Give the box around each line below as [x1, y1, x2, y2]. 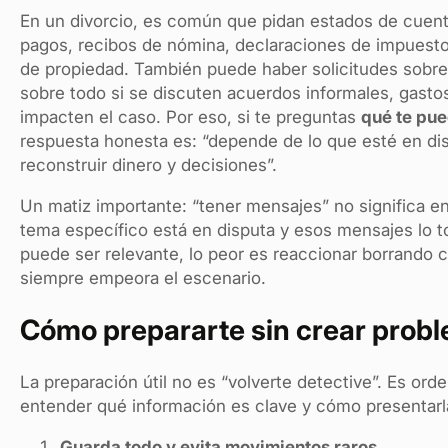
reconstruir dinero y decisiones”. [20, 155, 277, 176]
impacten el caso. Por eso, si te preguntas [20, 107, 361, 128]
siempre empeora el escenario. [20, 268, 266, 289]
